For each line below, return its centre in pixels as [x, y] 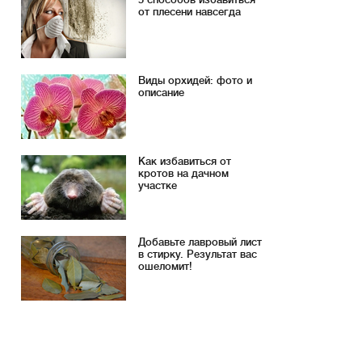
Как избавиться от [185, 161]
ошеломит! [165, 266]
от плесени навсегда [189, 12]
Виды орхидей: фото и [195, 80]
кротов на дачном [183, 173]
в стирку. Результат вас [198, 254]
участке [158, 185]
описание [161, 93]
